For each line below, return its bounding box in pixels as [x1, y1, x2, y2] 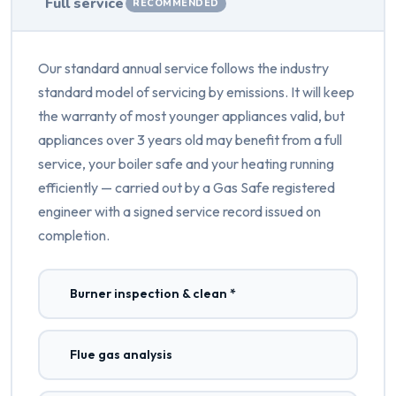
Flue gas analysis [69, 346, 172, 363]
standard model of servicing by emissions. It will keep [37, 83, 354, 102]
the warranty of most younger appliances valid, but [37, 107, 345, 126]
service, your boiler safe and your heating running [37, 155, 334, 173]
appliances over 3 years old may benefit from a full [37, 131, 342, 149]
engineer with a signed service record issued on [37, 202, 321, 221]
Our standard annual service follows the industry [37, 59, 329, 78]
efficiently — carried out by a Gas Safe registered [37, 179, 335, 197]
